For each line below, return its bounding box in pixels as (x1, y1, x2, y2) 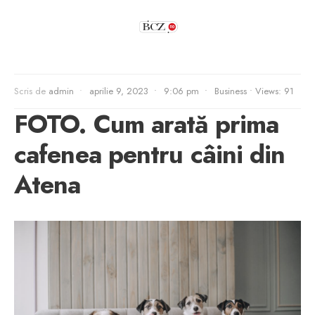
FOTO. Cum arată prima (14, 106, 279, 142)
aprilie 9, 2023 (89, 84, 148, 98)
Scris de (14, 84, 49, 98)
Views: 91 (255, 84, 294, 98)
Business (214, 84, 247, 98)
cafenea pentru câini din (14, 136, 285, 172)
